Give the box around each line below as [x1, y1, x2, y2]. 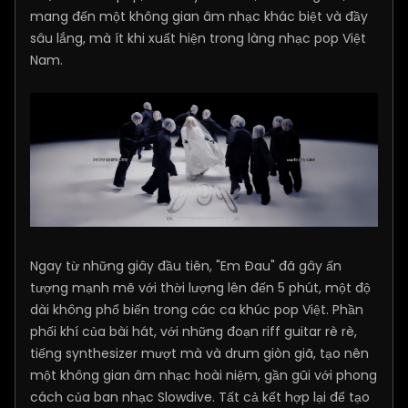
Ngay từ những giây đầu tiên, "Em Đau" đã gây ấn [30, 256, 342, 275]
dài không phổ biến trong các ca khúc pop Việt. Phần [30, 300, 363, 319]
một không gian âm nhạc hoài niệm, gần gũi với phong [30, 365, 377, 384]
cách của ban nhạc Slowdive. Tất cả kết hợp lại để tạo [30, 387, 370, 406]
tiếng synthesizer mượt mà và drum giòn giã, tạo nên [30, 343, 369, 362]
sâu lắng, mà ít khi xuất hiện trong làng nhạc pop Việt [30, 29, 366, 47]
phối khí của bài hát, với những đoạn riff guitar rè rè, [30, 321, 357, 341]
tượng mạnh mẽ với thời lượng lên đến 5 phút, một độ [30, 278, 371, 297]
